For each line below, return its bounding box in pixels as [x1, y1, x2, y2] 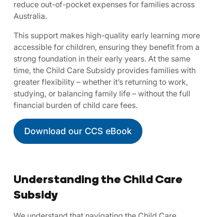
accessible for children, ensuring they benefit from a [14, 42, 200, 52]
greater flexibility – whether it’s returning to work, [14, 77, 188, 87]
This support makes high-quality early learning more [14, 30, 200, 40]
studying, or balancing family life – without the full [14, 88, 190, 98]
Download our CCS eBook [24, 125, 132, 136]
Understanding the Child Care [14, 170, 183, 187]
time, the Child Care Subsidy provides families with [14, 65, 196, 75]
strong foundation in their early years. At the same [14, 53, 190, 63]
